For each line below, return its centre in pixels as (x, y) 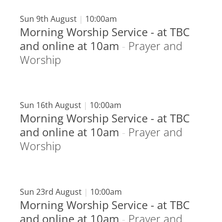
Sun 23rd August (52, 192)
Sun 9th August (49, 19)
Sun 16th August (52, 105)
